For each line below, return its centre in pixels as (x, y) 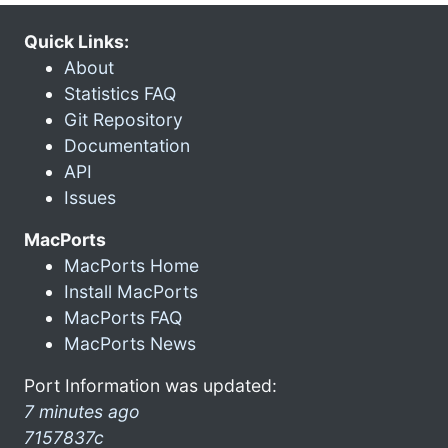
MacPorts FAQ (123, 317)
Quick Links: (76, 41)
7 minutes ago (82, 411)
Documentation (127, 145)
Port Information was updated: (150, 385)
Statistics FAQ (120, 93)
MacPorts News (130, 343)
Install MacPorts (131, 291)
